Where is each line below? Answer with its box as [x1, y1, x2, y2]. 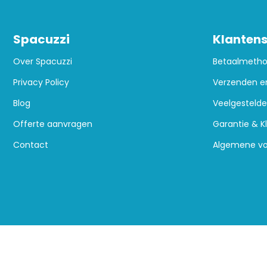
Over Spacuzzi [13, 55, 72, 68]
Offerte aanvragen [13, 118, 92, 131]
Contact [13, 139, 48, 151]
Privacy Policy [13, 76, 69, 89]
